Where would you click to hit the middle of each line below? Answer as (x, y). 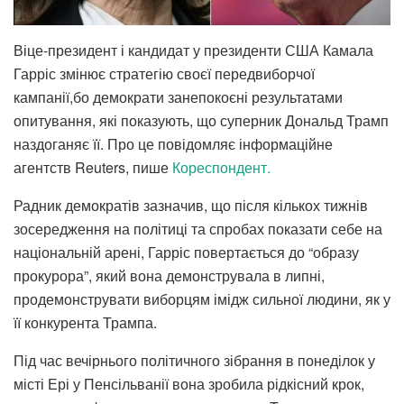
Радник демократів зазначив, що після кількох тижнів (191, 205)
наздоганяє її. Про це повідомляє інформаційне (173, 143)
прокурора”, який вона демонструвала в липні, (169, 275)
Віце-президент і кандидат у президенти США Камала (193, 50)
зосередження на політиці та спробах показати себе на (198, 228)
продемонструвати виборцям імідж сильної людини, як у (202, 298)
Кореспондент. (221, 167)
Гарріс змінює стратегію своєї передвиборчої (164, 73)
